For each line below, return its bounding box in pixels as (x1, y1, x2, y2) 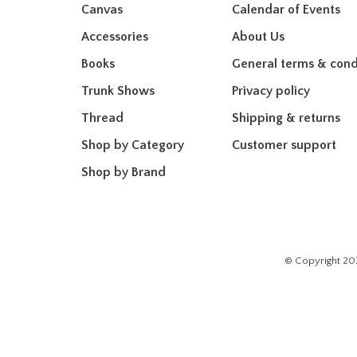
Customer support (232, 138, 336, 152)
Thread (81, 111, 124, 125)
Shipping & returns (232, 111, 340, 125)
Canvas (81, 2, 123, 17)
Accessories (81, 29, 148, 44)
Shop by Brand (81, 165, 166, 179)
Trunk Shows (81, 84, 155, 98)
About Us (232, 29, 284, 44)
